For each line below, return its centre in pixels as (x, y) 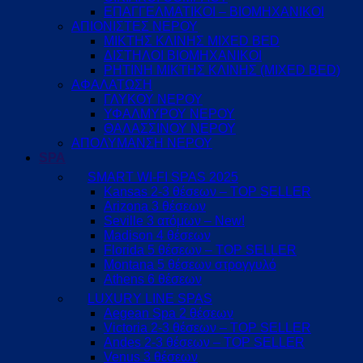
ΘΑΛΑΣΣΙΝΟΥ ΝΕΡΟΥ (170, 129)
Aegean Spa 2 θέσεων (169, 314)
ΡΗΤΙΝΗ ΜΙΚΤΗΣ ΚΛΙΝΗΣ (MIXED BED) (222, 70)
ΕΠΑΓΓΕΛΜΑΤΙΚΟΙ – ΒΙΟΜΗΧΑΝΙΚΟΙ (214, 12)
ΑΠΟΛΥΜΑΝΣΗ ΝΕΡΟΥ (142, 143)
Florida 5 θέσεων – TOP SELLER (200, 250)
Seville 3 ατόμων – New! (174, 221)
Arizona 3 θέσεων (155, 207)
